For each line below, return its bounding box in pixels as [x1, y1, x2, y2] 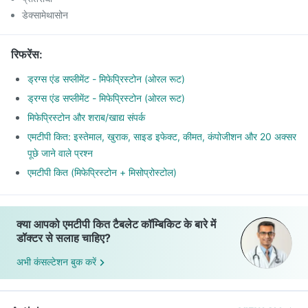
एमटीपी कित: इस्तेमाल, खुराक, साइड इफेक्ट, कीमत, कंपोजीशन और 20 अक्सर [27, 131, 296, 142]
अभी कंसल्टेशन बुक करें [16, 256, 96, 268]
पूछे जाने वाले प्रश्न [27, 147, 93, 159]
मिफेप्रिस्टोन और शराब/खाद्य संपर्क [27, 111, 145, 123]
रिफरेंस [11, 47, 39, 61]
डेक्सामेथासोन [22, 9, 68, 21]
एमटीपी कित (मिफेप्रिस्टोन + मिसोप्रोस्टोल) [27, 166, 177, 178]
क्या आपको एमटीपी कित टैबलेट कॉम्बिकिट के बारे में [16, 217, 216, 231]
